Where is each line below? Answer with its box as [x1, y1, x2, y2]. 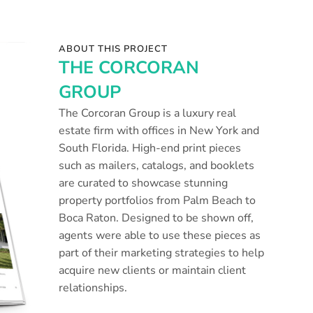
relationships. [59, 280, 128, 296]
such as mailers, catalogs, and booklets [59, 158, 255, 173]
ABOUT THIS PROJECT [59, 43, 168, 55]
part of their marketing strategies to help [59, 245, 265, 261]
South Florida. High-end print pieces [59, 140, 242, 156]
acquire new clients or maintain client [59, 263, 247, 278]
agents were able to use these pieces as [59, 228, 261, 243]
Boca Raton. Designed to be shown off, [59, 210, 254, 226]
